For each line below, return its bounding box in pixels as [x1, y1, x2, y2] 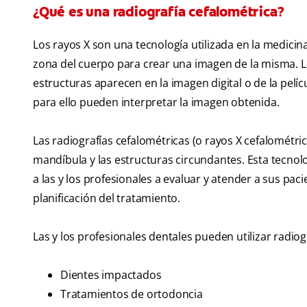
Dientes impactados [60, 267, 162, 283]
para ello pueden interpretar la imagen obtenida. [33, 95, 280, 110]
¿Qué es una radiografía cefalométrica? [33, 3, 284, 21]
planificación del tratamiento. [33, 191, 181, 206]
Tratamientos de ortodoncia [60, 286, 203, 302]
